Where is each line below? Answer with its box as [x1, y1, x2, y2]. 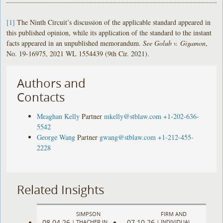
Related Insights [17, 181, 105, 198]
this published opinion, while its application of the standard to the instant [6, 27, 212, 37]
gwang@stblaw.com [100, 132, 156, 142]
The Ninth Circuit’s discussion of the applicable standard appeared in [15, 17, 211, 27]
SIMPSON [76, 210, 101, 218]
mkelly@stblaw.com [104, 111, 162, 121]
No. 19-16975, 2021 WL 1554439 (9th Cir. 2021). [6, 48, 150, 58]
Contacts [17, 89, 65, 105]
